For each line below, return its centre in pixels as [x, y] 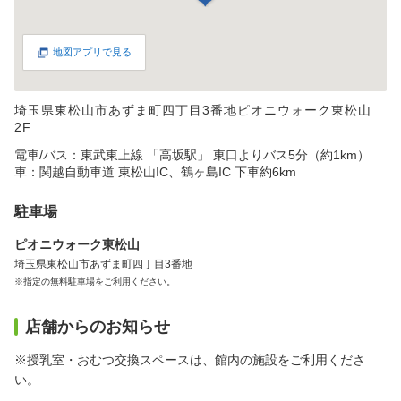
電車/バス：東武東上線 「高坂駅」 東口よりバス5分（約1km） [192, 155]
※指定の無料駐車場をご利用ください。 [95, 282]
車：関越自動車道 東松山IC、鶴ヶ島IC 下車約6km [155, 172]
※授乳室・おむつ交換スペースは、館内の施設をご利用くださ [190, 360]
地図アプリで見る [92, 52]
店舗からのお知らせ [98, 327]
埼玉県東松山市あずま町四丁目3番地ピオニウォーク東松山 [193, 110]
